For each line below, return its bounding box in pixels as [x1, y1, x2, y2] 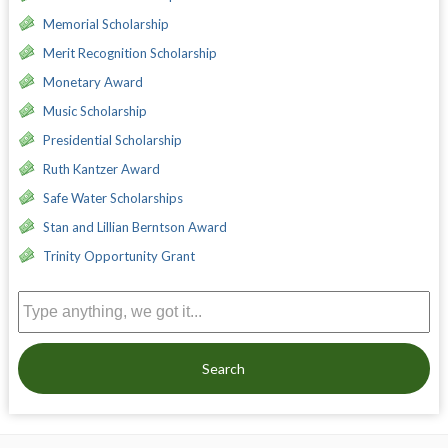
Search [202, 359, 246, 377]
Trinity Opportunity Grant [42, 247, 195, 264]
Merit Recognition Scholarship [42, 44, 217, 61]
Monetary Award [42, 73, 143, 90]
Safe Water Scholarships [42, 189, 183, 206]
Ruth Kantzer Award [42, 160, 160, 177]
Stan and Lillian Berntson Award [42, 218, 227, 235]
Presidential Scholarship [42, 131, 182, 148]
